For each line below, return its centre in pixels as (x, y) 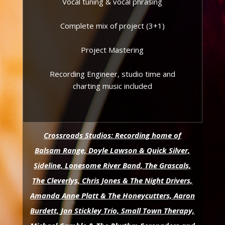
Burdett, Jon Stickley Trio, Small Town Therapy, (113, 210)
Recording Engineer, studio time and (112, 74)
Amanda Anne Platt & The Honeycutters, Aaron (112, 195)
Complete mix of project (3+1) (112, 26)
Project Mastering (113, 50)
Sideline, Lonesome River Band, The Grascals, (113, 165)
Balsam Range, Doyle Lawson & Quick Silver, (113, 150)
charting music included (112, 86)
